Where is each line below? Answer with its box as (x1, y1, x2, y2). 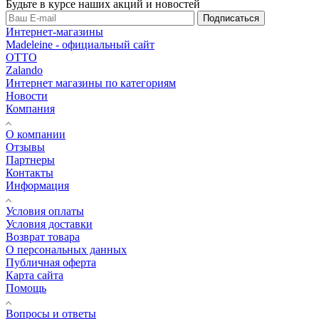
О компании (6, 127, 66, 140)
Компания (6, 102, 55, 115)
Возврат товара (6, 230, 80, 243)
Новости (6, 89, 48, 102)
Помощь (6, 281, 46, 294)
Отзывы (6, 140, 45, 153)
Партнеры (6, 153, 55, 166)
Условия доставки (6, 217, 93, 230)
